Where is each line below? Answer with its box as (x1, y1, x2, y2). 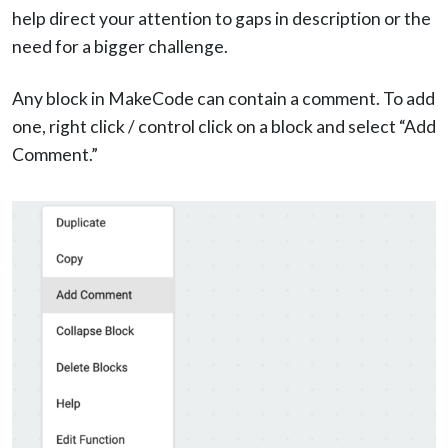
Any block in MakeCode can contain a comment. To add (12, 88, 435, 110)
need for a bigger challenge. (12, 36, 228, 58)
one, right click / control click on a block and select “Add (12, 116, 436, 138)
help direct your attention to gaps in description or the (12, 8, 431, 30)
